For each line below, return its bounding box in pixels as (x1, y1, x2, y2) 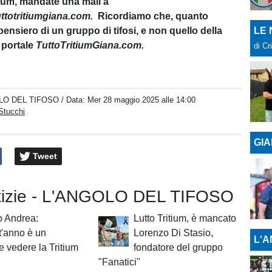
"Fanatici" (98, 257, 140, 268)
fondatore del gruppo (133, 242, 223, 253)
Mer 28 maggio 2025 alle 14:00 (87, 95, 196, 104)
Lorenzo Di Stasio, (133, 228, 213, 239)
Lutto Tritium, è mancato (133, 213, 236, 224)
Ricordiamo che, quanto (93, 11, 209, 21)
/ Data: (61, 95, 88, 104)
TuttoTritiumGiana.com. (36, 40, 147, 50)
